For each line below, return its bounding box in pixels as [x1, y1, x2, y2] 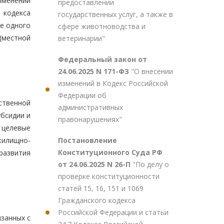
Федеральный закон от [58, 54, 147, 64]
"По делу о [132, 159, 169, 169]
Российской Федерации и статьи [58, 207, 168, 217]
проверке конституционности [58, 171, 159, 181]
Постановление [58, 135, 117, 145]
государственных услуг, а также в [58, 9, 173, 19]
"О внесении [131, 66, 173, 76]
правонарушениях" [58, 114, 122, 124]
